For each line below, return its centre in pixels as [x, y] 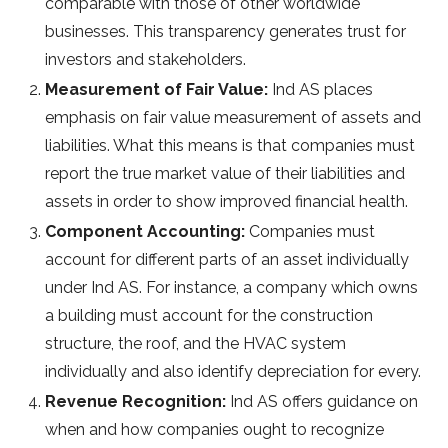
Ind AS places [322, 90]
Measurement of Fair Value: [158, 90]
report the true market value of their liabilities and [225, 174]
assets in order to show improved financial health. [226, 202]
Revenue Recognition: [135, 402]
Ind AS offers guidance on [322, 402]
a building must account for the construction [209, 316]
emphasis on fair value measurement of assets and [233, 118]
